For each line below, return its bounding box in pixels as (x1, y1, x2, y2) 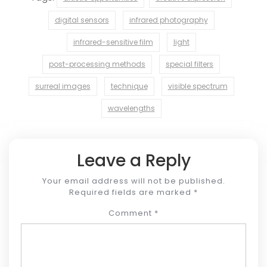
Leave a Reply (76, 148, 191, 172)
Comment (108, 207, 154, 219)
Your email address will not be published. (42, 175, 225, 187)
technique (110, 80, 148, 91)
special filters (166, 58, 213, 69)
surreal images (35, 80, 91, 91)
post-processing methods (49, 58, 145, 69)
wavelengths (107, 103, 155, 113)
